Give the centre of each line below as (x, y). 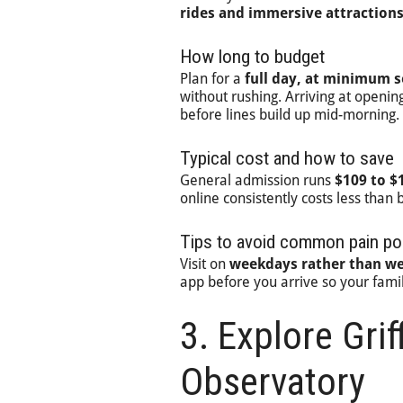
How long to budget (252, 57)
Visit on (205, 264)
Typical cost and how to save (287, 158)
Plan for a (212, 79)
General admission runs (257, 180)
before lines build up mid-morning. (290, 115)
